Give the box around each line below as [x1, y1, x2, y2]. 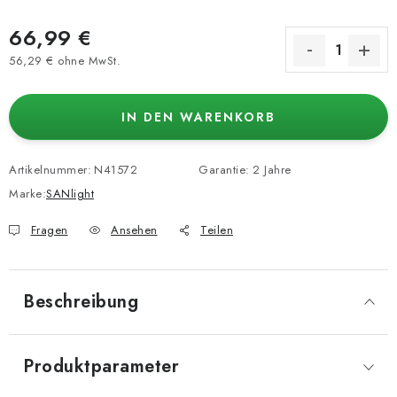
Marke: [9, 185, 46, 202]
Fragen [30, 222, 68, 238]
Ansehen [111, 222, 158, 238]
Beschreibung [23, 289, 138, 315]
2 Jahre [253, 161, 292, 178]
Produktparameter [23, 354, 179, 379]
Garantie [198, 161, 246, 178]
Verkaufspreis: [8, 67, 84, 86]
